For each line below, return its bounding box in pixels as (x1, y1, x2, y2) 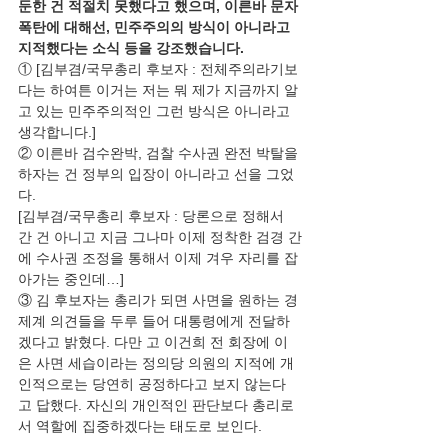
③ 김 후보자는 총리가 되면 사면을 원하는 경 (18, 292, 298, 308)
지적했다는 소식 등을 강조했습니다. (18, 40, 244, 56)
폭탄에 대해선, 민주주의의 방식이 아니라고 (18, 19, 294, 35)
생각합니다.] (18, 124, 96, 140)
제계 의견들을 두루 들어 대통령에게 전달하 (18, 313, 290, 329)
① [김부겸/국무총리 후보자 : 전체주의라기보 (18, 61, 298, 77)
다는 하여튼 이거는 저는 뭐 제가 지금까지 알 (18, 82, 298, 98)
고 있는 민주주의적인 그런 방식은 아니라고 (18, 103, 294, 119)
